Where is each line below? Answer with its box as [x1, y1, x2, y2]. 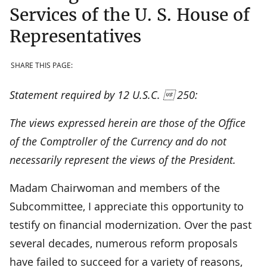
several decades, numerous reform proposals [10, 235, 238, 250]
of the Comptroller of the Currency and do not [10, 133, 226, 148]
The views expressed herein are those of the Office [10, 115, 246, 130]
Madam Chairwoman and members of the [10, 180, 220, 195]
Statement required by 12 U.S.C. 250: [10, 87, 198, 102]
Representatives [10, 25, 141, 47]
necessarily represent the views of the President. [10, 152, 236, 167]
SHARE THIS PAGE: [11, 60, 73, 71]
